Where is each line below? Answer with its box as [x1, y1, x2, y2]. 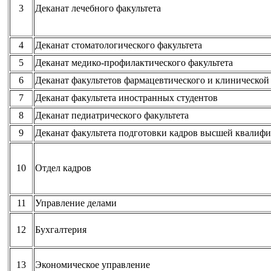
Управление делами [35, 197, 117, 208]
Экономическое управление [35, 259, 150, 270]
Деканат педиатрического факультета [35, 109, 189, 120]
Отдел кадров [35, 162, 91, 173]
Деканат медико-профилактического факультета [35, 57, 233, 68]
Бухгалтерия [35, 224, 87, 235]
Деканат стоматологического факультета [35, 39, 202, 50]
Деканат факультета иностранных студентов [35, 92, 218, 103]
